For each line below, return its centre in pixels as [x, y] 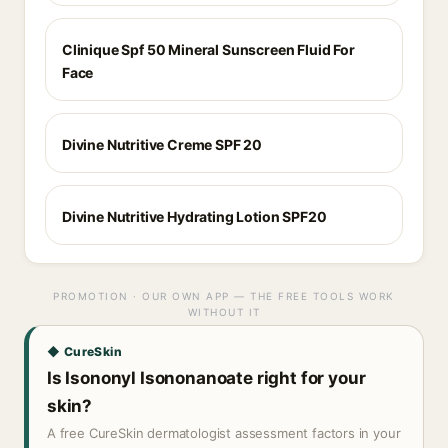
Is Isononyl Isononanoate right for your [206, 378]
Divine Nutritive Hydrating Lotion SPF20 [194, 216]
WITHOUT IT [224, 312]
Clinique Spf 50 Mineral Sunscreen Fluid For [208, 49]
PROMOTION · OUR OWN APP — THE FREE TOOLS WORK [224, 296]
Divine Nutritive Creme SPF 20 [162, 144]
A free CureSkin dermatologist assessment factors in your [224, 433]
